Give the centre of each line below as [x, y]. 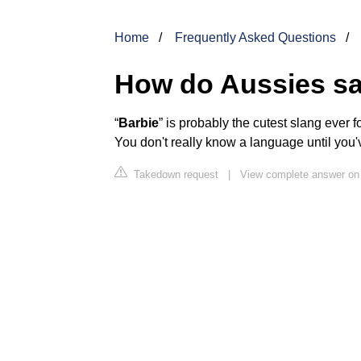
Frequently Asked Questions [255, 37]
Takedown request [174, 174]
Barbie [139, 122]
